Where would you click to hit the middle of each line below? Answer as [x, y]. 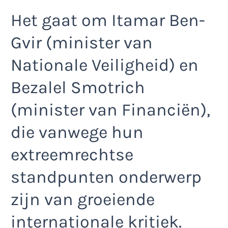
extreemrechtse [72, 154]
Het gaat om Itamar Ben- [108, 20]
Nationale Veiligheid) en [105, 65]
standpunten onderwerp [106, 177]
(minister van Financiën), [110, 110]
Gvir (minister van [82, 42]
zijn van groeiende [83, 199]
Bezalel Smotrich [78, 87]
